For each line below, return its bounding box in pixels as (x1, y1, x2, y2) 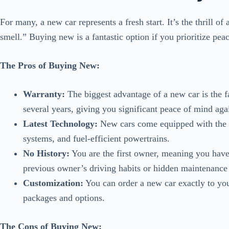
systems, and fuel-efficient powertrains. (23, 133, 170, 144)
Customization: (23, 178, 83, 189)
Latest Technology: (23, 119, 98, 129)
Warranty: (23, 89, 65, 100)
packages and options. (23, 193, 105, 203)
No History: (23, 148, 70, 159)
